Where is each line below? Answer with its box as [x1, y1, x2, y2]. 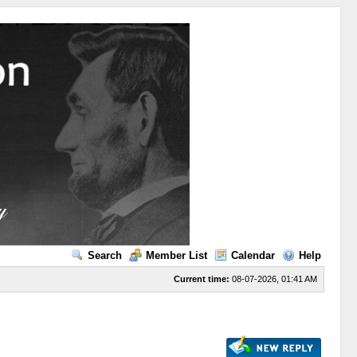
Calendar [230, 249, 275, 261]
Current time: [173, 274, 229, 284]
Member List [145, 249, 207, 261]
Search [87, 249, 122, 261]
